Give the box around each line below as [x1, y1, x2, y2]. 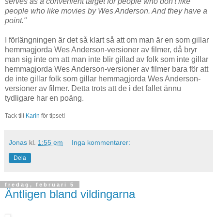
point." [5, 16, 27, 25]
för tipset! [40, 112, 65, 120]
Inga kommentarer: [72, 139, 131, 147]
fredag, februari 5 [5, 182, 75, 188]
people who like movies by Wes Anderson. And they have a [5, 6, 207, 15]
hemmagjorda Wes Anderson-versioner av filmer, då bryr [5, 45, 197, 54]
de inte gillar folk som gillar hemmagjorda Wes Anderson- [5, 74, 201, 83]
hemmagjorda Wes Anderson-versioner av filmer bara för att [5, 64, 208, 73]
